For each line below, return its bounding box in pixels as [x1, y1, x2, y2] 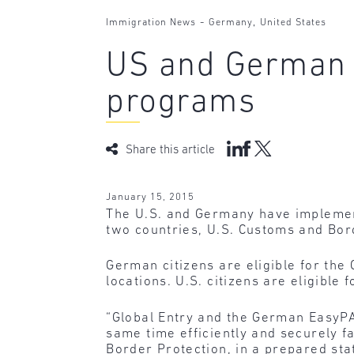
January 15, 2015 [106, 191, 195, 202]
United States [260, 18, 327, 28]
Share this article [126, 144, 216, 156]
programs [106, 86, 256, 121]
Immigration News [106, 18, 197, 28]
